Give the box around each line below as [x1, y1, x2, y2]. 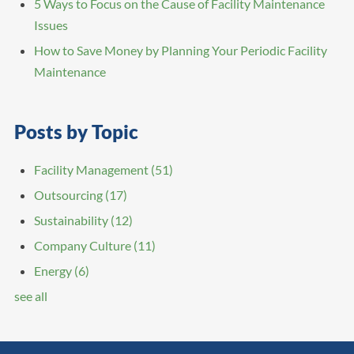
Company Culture [33, 238, 134, 254]
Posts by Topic [13, 120, 138, 144]
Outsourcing [33, 187, 105, 203]
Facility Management [33, 162, 151, 178]
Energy [33, 263, 74, 279]
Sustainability [33, 213, 111, 228]
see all [13, 288, 47, 304]
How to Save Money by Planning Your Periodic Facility [33, 43, 327, 58]
